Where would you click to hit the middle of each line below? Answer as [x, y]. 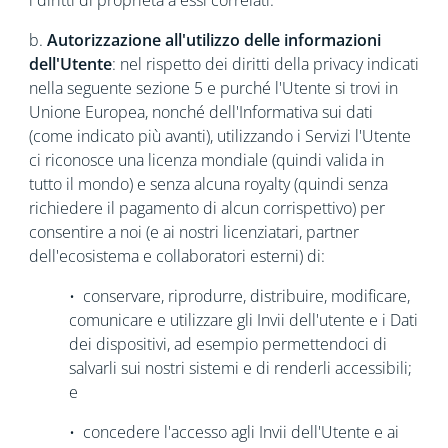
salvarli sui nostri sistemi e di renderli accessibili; [240, 368]
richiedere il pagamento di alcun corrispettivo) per [206, 208]
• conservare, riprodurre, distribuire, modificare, [239, 296]
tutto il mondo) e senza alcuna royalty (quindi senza [208, 184]
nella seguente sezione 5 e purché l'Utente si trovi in [213, 88]
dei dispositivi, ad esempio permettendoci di [227, 344]
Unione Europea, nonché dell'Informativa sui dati [200, 112]
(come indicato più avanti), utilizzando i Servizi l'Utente [219, 136]
